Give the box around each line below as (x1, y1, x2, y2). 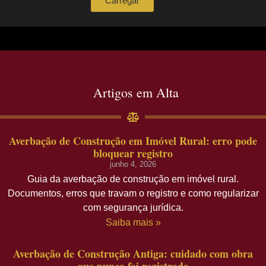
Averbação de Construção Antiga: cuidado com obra (13, 246, 253, 262)
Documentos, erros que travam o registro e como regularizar (7, 188, 259, 199)
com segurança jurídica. (83, 202, 183, 213)
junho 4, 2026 (110, 160, 156, 169)
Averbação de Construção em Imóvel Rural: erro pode (9, 133, 257, 149)
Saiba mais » (105, 217, 161, 228)
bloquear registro (93, 145, 173, 161)
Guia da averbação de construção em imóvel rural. (27, 174, 239, 185)
